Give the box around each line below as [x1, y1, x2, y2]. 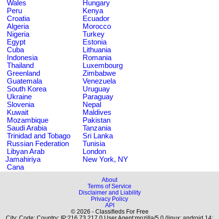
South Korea [7, 85, 46, 93]
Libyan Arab [7, 147, 44, 155]
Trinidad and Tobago [7, 131, 70, 140]
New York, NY [83, 155, 128, 163]
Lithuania [83, 45, 111, 54]
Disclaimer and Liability [78, 189, 141, 196]
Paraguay [83, 92, 113, 101]
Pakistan [83, 116, 110, 124]
